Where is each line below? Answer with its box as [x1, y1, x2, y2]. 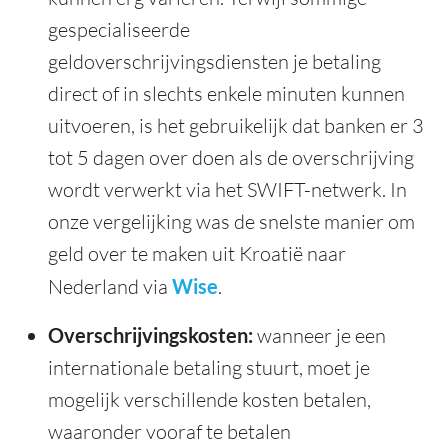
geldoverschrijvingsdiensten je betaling [48, 49, 381, 75]
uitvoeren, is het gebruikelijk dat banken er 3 [48, 113, 424, 139]
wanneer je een [253, 323, 386, 349]
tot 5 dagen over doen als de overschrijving [48, 145, 414, 171]
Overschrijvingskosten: [48, 323, 253, 348]
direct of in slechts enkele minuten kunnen [48, 81, 405, 107]
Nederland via [48, 274, 172, 300]
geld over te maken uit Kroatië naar [48, 241, 346, 267]
